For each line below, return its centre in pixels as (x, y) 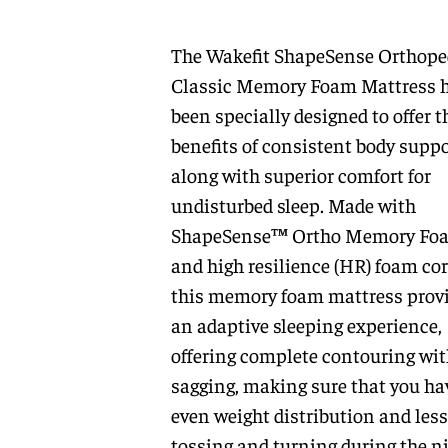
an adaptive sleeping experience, (306, 325)
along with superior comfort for (300, 175)
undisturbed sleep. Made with (293, 205)
